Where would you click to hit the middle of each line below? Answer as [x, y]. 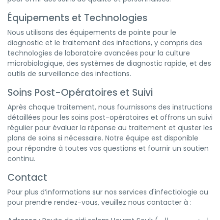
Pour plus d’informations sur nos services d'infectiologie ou [108, 192]
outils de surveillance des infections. [69, 74]
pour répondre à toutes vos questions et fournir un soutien [108, 148]
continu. [21, 159]
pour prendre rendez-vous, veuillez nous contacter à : [99, 202]
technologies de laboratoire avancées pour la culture [99, 53]
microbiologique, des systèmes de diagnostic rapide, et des [109, 63]
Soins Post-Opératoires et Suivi [80, 93]
